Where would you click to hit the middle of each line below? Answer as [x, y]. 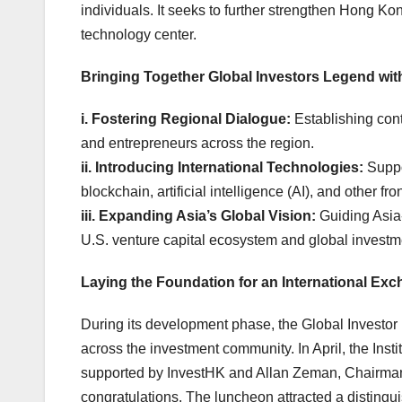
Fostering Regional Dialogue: [191, 119]
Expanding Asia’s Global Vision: [207, 216]
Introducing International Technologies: [231, 168]
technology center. [139, 35]
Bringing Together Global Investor [196, 77]
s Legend [345, 77]
